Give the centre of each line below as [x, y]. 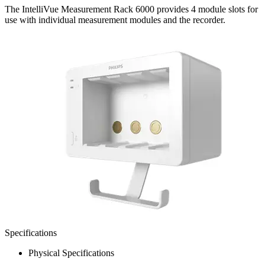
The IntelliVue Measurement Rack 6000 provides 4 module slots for [131, 9]
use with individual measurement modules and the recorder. [115, 20]
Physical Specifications [71, 253]
